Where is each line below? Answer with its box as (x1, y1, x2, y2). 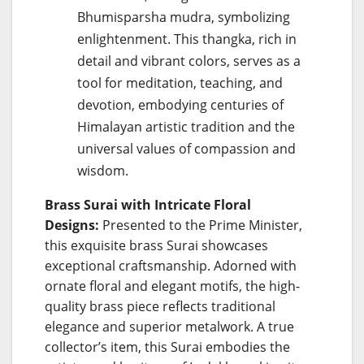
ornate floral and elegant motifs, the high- (45, 276, 300, 295)
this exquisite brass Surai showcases (45, 236, 268, 254)
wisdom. (77, 161, 128, 180)
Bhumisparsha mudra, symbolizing (77, 7, 290, 26)
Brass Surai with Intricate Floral (45, 195, 251, 214)
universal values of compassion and (77, 139, 296, 158)
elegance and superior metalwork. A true (45, 317, 294, 336)
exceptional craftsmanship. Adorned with (45, 256, 297, 275)
